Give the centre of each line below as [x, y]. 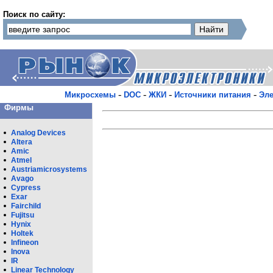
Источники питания [213, 95]
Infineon [25, 243]
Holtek [22, 233]
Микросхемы [90, 95]
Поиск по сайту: [34, 14]
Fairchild [26, 206]
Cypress [26, 188]
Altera [22, 142]
